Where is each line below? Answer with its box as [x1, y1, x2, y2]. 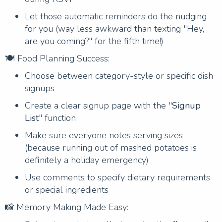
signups [25, 82, 55, 94]
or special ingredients [25, 183, 109, 196]
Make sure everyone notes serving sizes [25, 129, 183, 141]
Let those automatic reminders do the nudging [25, 10, 207, 22]
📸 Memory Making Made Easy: [5, 201, 128, 213]
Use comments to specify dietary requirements [25, 171, 210, 183]
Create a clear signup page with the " [25, 99, 172, 111]
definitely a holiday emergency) [25, 154, 149, 166]
